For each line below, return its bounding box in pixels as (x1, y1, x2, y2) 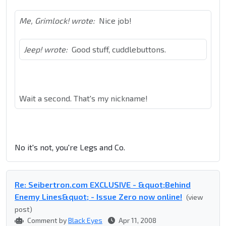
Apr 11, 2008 (117, 216, 156, 225)
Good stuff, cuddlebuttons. (72, 44, 166, 54)
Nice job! (99, 16, 132, 26)
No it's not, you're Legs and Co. (15, 142, 125, 152)
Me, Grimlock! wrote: (19, 16, 95, 26)
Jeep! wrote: (24, 44, 68, 54)
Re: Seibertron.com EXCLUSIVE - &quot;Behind (15, 180, 191, 190)
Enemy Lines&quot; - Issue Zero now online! (15, 192, 182, 202)
